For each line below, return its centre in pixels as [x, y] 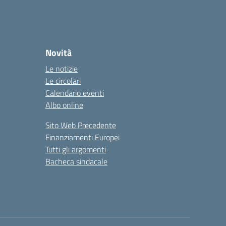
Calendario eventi [75, 93]
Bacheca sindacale [76, 161]
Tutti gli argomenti [76, 149]
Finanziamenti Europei [82, 137]
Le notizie [62, 69]
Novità [59, 53]
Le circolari [63, 81]
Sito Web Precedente [81, 125]
